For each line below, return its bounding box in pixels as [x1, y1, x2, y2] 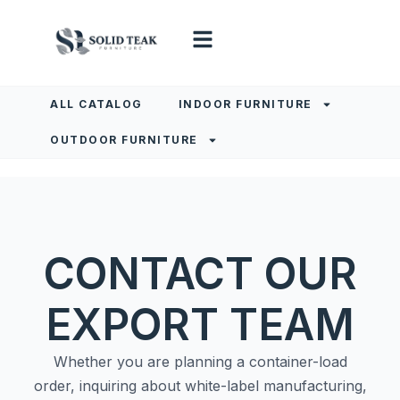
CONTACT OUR [43, 247, 357, 300]
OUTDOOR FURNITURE [50, 133, 198, 146]
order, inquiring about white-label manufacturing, [33, 377, 367, 395]
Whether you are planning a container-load [53, 353, 347, 371]
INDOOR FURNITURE [178, 97, 312, 111]
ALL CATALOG [50, 97, 143, 111]
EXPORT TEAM [46, 298, 354, 351]
